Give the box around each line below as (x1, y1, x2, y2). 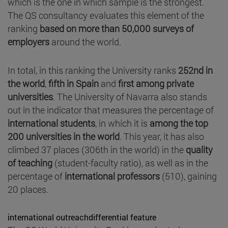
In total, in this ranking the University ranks (8, 64, 178, 76)
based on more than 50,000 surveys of (40, 22, 194, 35)
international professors (65, 169, 160, 182)
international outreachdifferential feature (8, 211, 156, 222)
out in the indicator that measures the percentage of (8, 103, 214, 116)
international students (8, 117, 95, 129)
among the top (150, 117, 208, 129)
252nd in (178, 64, 213, 76)
